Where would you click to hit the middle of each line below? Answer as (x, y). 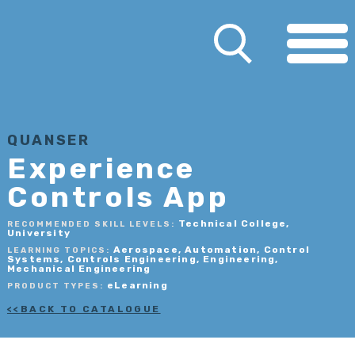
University (38, 233)
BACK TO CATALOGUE (90, 309)
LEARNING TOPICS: (60, 250)
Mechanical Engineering (79, 269)
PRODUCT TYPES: (57, 286)
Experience (101, 168)
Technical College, (234, 223)
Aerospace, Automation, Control (211, 250)
